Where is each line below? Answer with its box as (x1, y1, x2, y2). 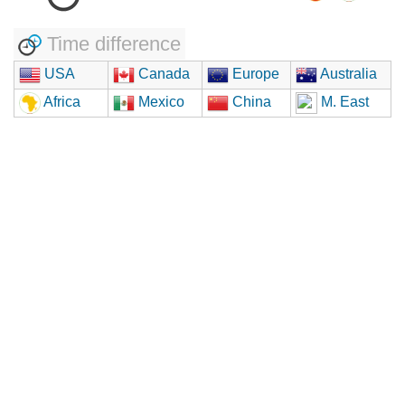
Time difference (42, 32, 181, 55)
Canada (135, 65, 190, 81)
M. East (317, 93, 369, 109)
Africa (41, 93, 80, 109)
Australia (317, 65, 377, 81)
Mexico (135, 93, 184, 109)
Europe (229, 65, 279, 81)
